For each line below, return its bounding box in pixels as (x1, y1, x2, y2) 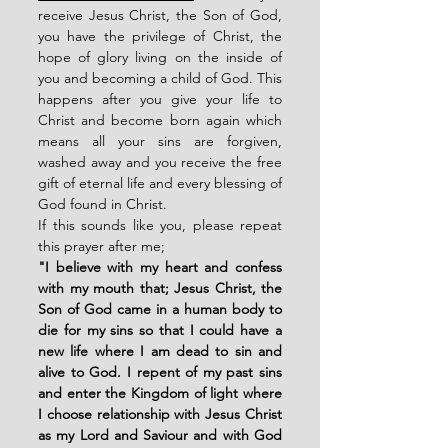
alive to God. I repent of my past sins (38, 363, 282, 381)
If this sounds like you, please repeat (38, 216, 282, 234)
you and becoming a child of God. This (38, 69, 282, 87)
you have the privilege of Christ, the (38, 27, 282, 45)
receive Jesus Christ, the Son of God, (38, 6, 282, 24)
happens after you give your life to (38, 90, 282, 108)
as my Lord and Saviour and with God (38, 426, 282, 444)
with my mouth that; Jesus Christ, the (38, 279, 282, 297)
